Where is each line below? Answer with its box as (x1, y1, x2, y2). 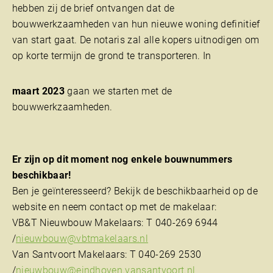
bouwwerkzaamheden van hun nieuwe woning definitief (12, 18, 260, 30)
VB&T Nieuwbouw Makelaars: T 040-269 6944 (12, 217, 218, 229)
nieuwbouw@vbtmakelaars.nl (16, 233, 149, 245)
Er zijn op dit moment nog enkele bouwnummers (12, 154, 233, 166)
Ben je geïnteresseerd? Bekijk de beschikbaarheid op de (12, 185, 258, 197)
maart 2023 (12, 85, 65, 97)
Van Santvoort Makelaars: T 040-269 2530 (12, 249, 202, 261)
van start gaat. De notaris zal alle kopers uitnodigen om (12, 34, 260, 46)
